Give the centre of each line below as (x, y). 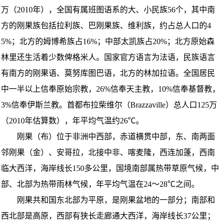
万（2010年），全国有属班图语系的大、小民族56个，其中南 (108, 9)
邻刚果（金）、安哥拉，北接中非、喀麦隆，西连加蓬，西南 (108, 152)
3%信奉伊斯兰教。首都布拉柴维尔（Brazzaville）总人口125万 (109, 105)
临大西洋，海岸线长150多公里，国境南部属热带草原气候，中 (110, 168)
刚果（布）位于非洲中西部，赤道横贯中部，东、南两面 (108, 136)
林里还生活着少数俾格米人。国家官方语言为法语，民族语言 (108, 57)
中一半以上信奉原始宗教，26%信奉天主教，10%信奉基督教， (111, 89)
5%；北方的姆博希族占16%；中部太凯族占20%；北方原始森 (108, 41)
